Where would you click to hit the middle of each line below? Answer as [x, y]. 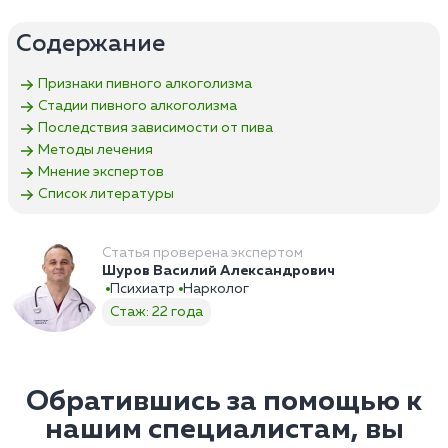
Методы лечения [95, 150]
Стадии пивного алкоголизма [137, 106]
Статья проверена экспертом [202, 252]
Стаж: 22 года [156, 311]
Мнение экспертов [101, 172]
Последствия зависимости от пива [155, 128]
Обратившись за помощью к [224, 401]
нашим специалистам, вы [224, 429]
